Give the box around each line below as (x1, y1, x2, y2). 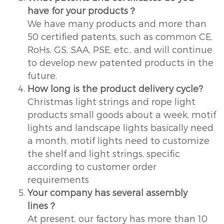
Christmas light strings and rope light (27, 95, 195, 106)
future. (27, 69, 57, 80)
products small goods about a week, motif (27, 108, 216, 119)
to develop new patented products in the (27, 56, 213, 67)
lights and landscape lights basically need (27, 121, 213, 132)
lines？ (27, 199, 57, 210)
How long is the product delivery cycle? (27, 82, 203, 93)
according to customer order (27, 160, 156, 171)
